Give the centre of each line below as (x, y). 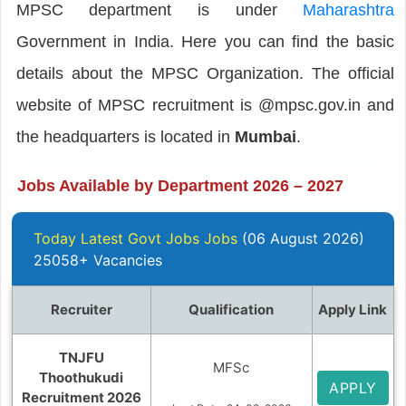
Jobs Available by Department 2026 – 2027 (180, 185)
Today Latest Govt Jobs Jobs (135, 238)
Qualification (232, 309)
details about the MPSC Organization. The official (205, 73)
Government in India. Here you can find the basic (205, 41)
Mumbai (265, 136)
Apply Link (353, 309)
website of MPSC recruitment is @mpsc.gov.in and (205, 105)
